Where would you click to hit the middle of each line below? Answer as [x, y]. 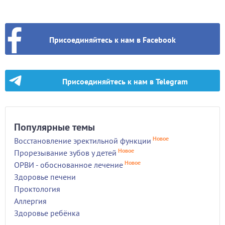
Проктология [37, 189]
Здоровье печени [45, 177]
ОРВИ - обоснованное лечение [69, 165]
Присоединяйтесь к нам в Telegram [125, 81]
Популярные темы [54, 127]
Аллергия [30, 201]
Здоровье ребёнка [47, 213]
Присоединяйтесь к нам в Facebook [113, 40]
